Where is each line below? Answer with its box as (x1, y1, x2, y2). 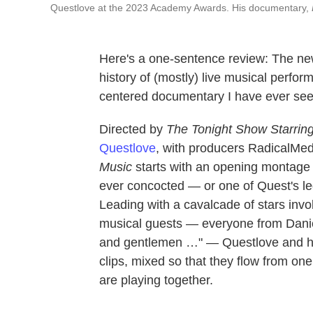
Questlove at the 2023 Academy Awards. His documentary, (50, 2, 312, 13)
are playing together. (99, 273, 213, 287)
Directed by (99, 122, 163, 136)
